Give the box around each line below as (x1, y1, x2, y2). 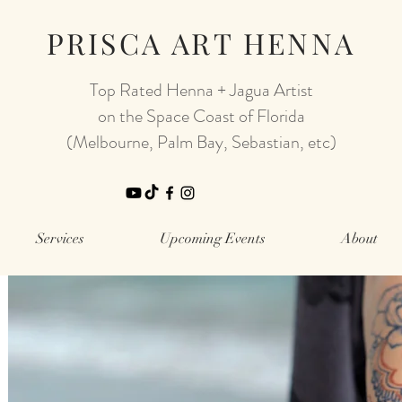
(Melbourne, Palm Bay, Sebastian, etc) (66, 128, 336, 155)
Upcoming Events (160, 229, 266, 248)
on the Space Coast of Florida (97, 102, 305, 129)
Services (36, 229, 84, 248)
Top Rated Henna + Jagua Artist (89, 76, 313, 103)
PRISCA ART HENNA (46, 23, 356, 62)
